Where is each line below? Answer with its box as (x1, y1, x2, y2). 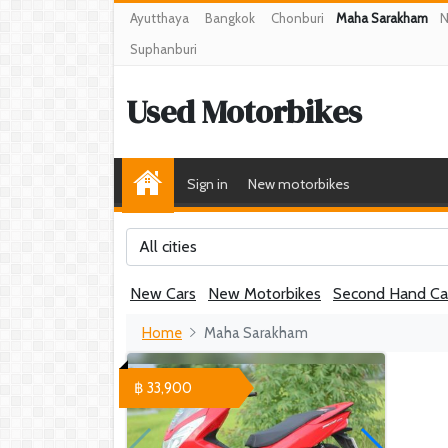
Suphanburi (130, 41, 197, 57)
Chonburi (271, 10, 324, 26)
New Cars (130, 284, 196, 303)
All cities (139, 237, 197, 256)
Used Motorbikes (126, 89, 362, 134)
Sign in (187, 175, 228, 193)
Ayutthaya (130, 10, 189, 26)
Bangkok (205, 10, 255, 26)
